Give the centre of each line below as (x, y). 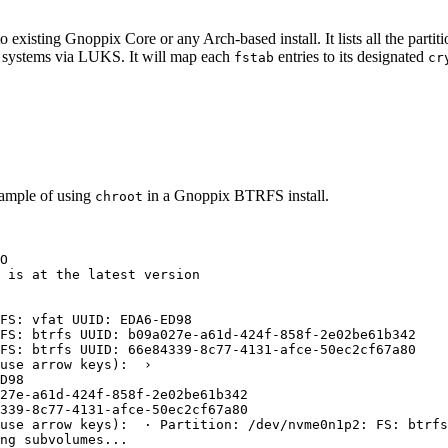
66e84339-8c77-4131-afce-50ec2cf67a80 (272, 349)
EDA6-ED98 (156, 319)
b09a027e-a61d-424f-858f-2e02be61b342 (272, 334)
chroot (119, 196)
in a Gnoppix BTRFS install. (236, 195)
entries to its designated (351, 56)
